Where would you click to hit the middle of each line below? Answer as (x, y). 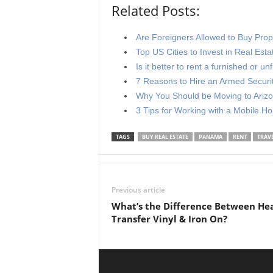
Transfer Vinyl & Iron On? (169, 219)
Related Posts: (155, 10)
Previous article (138, 190)
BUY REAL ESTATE (165, 137)
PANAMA (210, 137)
